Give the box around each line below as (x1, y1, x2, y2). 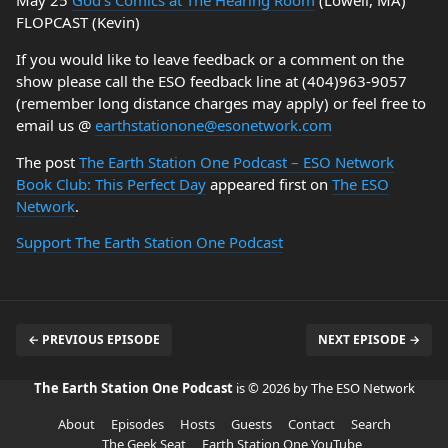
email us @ (16, 115, 95, 135)
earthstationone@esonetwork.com (95, 115, 332, 135)
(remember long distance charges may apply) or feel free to (16, 93, 426, 113)
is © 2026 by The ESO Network (235, 379, 415, 397)
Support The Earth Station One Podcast (16, 232, 283, 252)
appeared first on (206, 174, 332, 194)
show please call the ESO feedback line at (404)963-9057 (16, 71, 407, 91)
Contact (287, 415, 335, 433)
